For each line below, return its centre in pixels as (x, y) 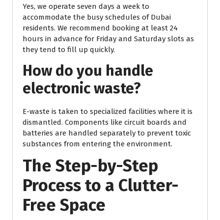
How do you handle (88, 71)
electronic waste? (82, 89)
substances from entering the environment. (97, 144)
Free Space (64, 205)
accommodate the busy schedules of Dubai (97, 17)
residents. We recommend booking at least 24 (100, 28)
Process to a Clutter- (101, 186)
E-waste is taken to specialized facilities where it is (108, 112)
